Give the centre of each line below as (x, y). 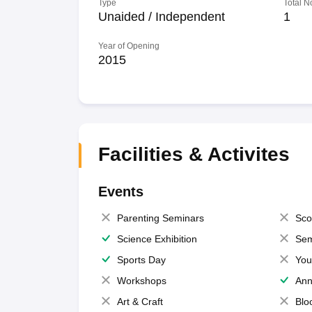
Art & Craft (140, 302)
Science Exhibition (157, 239)
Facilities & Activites (194, 154)
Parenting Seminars (160, 218)
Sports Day (141, 260)
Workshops (141, 281)
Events (120, 192)
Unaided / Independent (161, 17)
